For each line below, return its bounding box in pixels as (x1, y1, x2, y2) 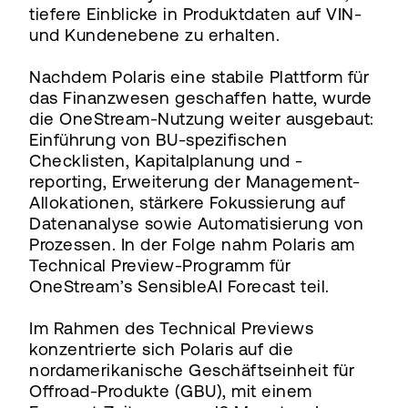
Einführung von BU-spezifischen (29, 129, 287, 149)
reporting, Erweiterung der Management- (29, 171, 360, 191)
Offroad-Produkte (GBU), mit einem (29, 381, 312, 401)
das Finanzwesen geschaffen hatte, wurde (29, 87, 372, 107)
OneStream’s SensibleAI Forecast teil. (29, 276, 330, 296)
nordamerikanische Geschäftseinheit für (29, 360, 354, 380)
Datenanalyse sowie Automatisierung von (29, 213, 363, 233)
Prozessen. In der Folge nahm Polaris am (29, 234, 355, 254)
